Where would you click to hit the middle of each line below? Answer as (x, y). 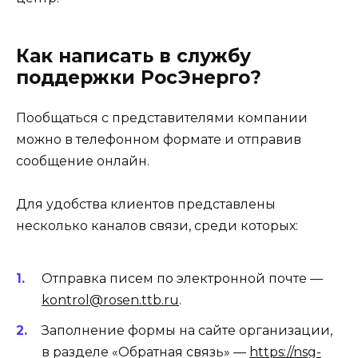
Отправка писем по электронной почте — (182, 278)
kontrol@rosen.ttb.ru (110, 300)
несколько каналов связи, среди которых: (157, 226)
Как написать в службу (133, 56)
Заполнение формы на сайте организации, (187, 330)
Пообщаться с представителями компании (162, 117)
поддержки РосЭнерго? (139, 77)
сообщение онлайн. (83, 161)
